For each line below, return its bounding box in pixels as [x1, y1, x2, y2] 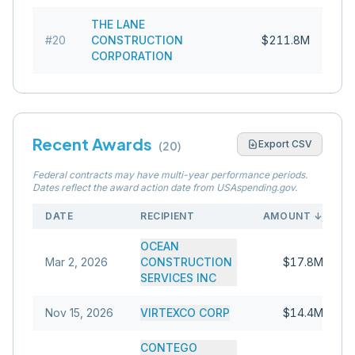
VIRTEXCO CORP [140, 306, 230, 319]
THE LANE [91, 17, 145, 31]
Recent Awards [32, 134, 152, 154]
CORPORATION [91, 49, 173, 63]
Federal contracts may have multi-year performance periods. [32, 169, 307, 181]
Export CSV [258, 138, 312, 150]
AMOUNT [262, 210, 311, 222]
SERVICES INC [140, 271, 216, 284]
